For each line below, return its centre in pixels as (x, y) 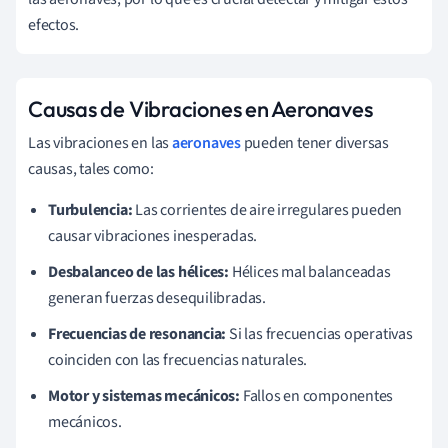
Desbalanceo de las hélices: (139, 272)
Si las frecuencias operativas (319, 334)
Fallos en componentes (317, 396)
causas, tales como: (91, 169)
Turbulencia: (90, 210)
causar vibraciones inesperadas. (153, 236)
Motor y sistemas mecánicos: (144, 396)
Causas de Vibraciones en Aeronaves (200, 109)
